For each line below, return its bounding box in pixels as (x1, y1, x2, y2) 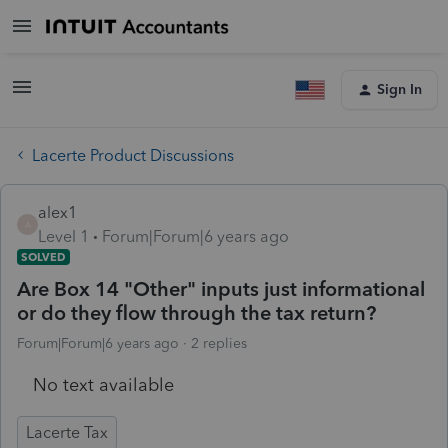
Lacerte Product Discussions (32, 145, 234, 165)
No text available (33, 373, 174, 396)
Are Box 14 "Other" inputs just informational (17, 276, 425, 301)
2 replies (191, 334, 247, 352)
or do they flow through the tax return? (17, 300, 376, 325)
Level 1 (38, 226, 89, 246)
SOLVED (21, 249, 66, 264)
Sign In (377, 81, 422, 98)
